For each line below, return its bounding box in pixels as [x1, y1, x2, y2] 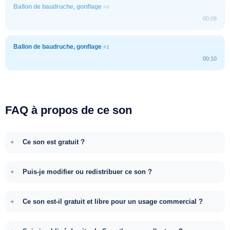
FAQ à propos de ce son [5, 103, 132, 117]
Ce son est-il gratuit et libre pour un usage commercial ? [23, 197, 203, 205]
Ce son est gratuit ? [23, 138, 85, 146]
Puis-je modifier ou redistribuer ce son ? [23, 167, 152, 176]
